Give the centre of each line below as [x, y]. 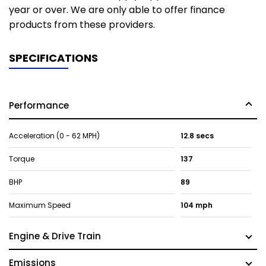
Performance [39, 106]
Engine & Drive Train [55, 236]
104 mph [196, 205]
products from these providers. [82, 25]
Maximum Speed [40, 205]
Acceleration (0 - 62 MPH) [54, 136]
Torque [22, 159]
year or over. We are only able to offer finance [117, 10]
